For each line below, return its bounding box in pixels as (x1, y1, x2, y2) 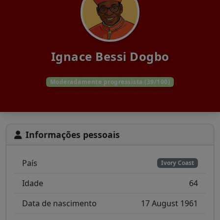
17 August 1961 (141, 198, 198, 209)
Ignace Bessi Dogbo (51, 48, 169, 65)
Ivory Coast (161, 159, 194, 167)
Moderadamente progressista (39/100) (50, 77, 170, 86)
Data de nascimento (22, 198, 97, 209)
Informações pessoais (26, 129, 120, 141)
